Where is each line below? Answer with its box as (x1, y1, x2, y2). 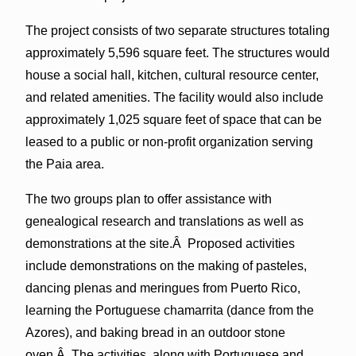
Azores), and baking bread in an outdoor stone (25, 325, 285, 339)
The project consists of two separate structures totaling (25, 23, 330, 37)
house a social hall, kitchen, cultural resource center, (25, 68, 319, 82)
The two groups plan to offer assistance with (25, 192, 272, 206)
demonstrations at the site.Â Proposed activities (25, 236, 295, 250)
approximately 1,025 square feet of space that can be (25, 112, 322, 126)
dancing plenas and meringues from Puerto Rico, (25, 281, 300, 295)
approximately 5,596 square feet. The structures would (25, 45, 330, 60)
